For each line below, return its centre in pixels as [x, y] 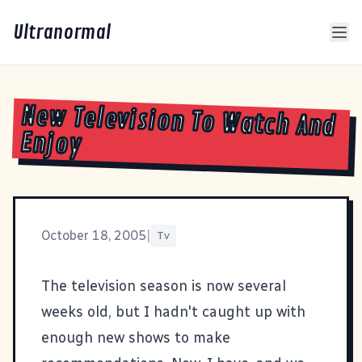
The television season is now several [164, 286]
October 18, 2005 [94, 235]
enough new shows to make [136, 337]
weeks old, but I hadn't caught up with [173, 311]
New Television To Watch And [179, 122]
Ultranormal [62, 32]
